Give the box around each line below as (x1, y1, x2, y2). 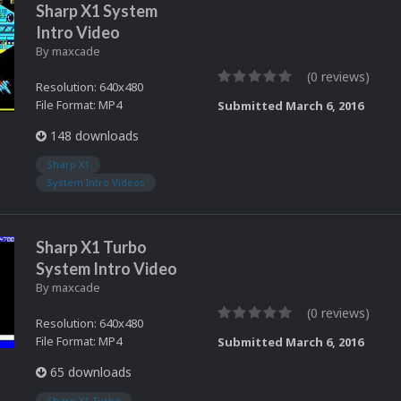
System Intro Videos (47, 175, 145, 190)
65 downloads (47, 363, 132, 380)
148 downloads (47, 127, 139, 144)
